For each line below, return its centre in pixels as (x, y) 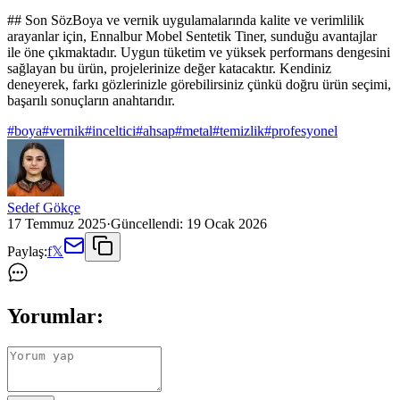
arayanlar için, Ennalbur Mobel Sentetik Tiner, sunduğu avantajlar (192, 37)
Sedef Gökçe (44, 208)
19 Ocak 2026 (227, 224)
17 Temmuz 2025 (57, 224)
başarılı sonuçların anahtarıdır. (91, 101)
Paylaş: (27, 252)
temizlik (242, 131)
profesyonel (304, 131)
